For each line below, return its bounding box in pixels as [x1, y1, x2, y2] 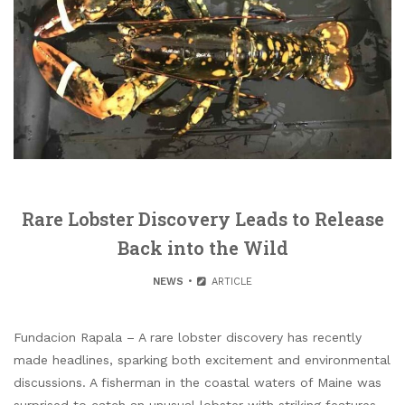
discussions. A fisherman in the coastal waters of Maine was [14, 375, 381, 390]
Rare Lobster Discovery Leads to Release [21, 207, 384, 231]
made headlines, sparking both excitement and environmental [14, 353, 391, 367]
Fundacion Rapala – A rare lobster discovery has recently [14, 330, 362, 344]
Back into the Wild [117, 236, 288, 259]
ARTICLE [207, 276, 252, 287]
